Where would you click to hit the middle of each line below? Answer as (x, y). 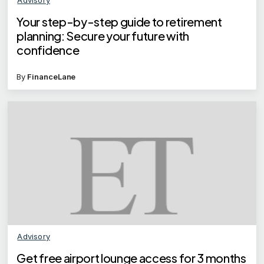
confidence (48, 49)
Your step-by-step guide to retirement (119, 21)
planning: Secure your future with (103, 35)
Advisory (34, 237)
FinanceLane (52, 76)
